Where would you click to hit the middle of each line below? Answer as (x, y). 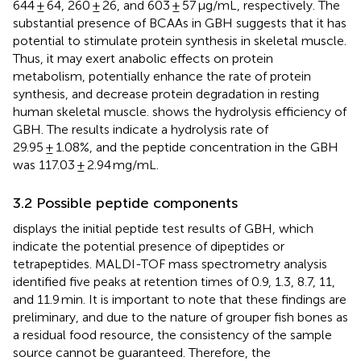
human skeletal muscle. (83, 111)
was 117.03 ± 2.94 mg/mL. (86, 164)
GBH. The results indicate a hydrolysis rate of (141, 129)
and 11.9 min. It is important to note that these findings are (180, 299)
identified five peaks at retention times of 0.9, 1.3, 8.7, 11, (174, 281)
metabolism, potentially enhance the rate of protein (162, 76)
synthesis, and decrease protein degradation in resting (166, 93)
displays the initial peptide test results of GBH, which (163, 228)
